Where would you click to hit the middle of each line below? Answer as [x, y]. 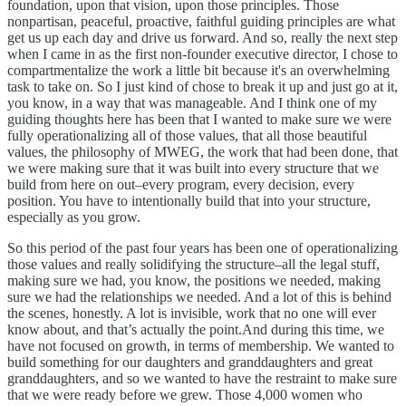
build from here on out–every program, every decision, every [181, 184]
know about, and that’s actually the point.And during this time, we [196, 329]
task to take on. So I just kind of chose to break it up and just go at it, [203, 86]
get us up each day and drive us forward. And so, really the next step [203, 37]
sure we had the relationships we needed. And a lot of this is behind [199, 296]
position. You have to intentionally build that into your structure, [189, 200]
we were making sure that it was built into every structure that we [193, 168]
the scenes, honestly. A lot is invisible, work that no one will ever [192, 313]
